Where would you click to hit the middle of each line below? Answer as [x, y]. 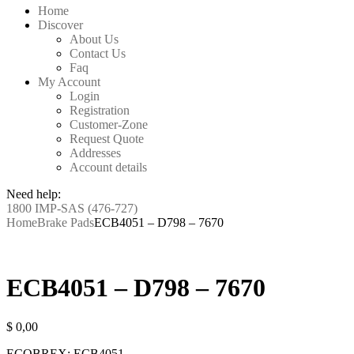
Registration [100, 110]
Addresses [95, 153]
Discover [60, 24]
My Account [69, 81]
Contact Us [98, 53]
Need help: [34, 194]
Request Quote [107, 138]
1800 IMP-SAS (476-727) [72, 208]
